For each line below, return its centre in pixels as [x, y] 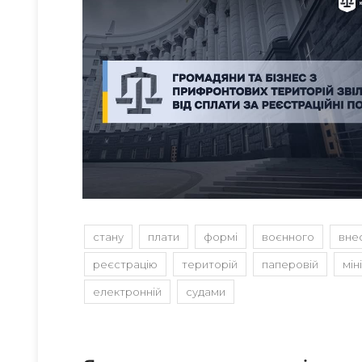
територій [210, 265]
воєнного [288, 237]
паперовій [290, 265]
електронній [127, 292]
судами [206, 292]
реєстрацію [125, 265]
